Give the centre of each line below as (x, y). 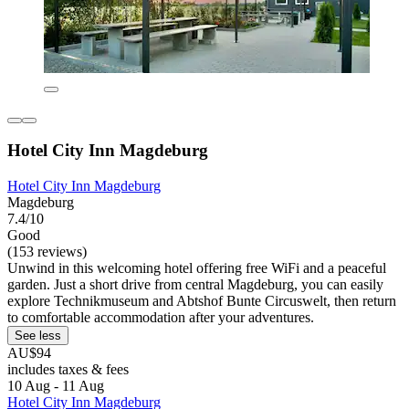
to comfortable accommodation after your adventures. (161, 318)
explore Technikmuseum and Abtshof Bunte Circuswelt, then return (202, 301)
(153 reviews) (47, 252)
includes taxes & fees (68, 370)
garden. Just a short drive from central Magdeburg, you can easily (195, 285)
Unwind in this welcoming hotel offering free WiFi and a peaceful (197, 268)
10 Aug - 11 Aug (56, 386)
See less (38, 336)
